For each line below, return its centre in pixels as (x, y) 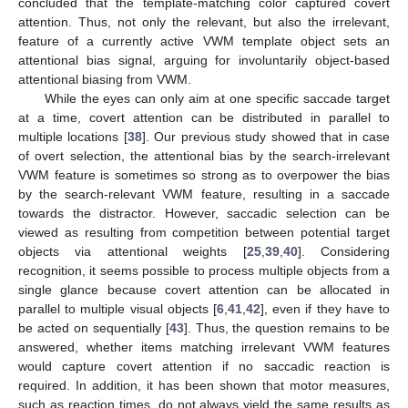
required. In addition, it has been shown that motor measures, (204, 385)
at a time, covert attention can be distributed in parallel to (204, 117)
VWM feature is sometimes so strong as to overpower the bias (204, 174)
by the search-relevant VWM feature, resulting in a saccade (204, 194)
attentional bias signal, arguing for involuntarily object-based (204, 60)
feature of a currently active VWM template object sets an (204, 41)
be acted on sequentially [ (94, 327)
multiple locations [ (73, 136)
